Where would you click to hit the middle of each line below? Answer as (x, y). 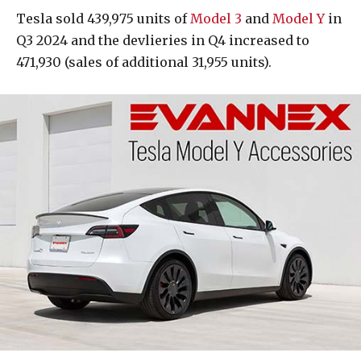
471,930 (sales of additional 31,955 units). (144, 62)
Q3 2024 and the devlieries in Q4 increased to (163, 41)
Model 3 (216, 19)
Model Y (299, 19)
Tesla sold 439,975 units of (103, 19)
